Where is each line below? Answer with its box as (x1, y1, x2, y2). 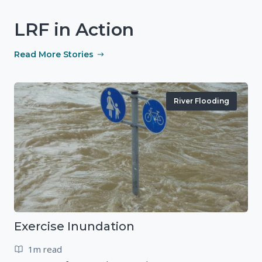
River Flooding (173, 96, 229, 105)
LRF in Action (14, 18, 134, 40)
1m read (28, 243, 62, 256)
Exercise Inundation (14, 219, 135, 234)
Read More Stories (14, 49, 94, 60)
